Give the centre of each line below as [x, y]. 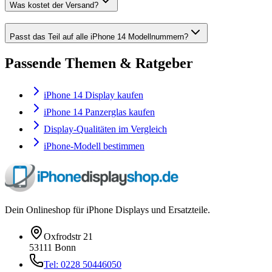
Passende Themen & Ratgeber [99, 63]
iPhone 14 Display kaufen [93, 95]
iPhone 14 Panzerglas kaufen [99, 112]
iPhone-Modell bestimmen [94, 146]
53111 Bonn [53, 247]
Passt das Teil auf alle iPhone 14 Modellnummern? [99, 36]
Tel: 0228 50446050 [83, 264]
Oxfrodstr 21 [68, 236]
